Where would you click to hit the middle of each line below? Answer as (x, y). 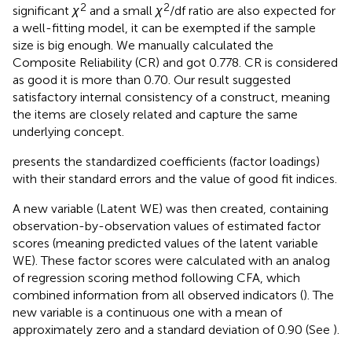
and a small (121, 11)
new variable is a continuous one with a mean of (147, 313)
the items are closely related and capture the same (155, 115)
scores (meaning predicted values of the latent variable (165, 244)
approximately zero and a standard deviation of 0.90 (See (173, 330)
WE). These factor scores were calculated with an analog (171, 261)
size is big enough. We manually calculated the (143, 46)
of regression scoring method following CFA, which (156, 278)
